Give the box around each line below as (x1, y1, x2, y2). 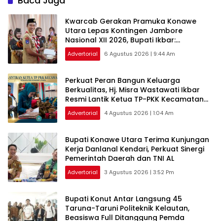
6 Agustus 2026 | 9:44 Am (104, 50, 175, 58)
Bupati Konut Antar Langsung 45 (65, 194, 182, 204)
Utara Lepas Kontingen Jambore (65, 26, 183, 36)
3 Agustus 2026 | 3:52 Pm (104, 168, 174, 177)
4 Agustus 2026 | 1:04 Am (104, 109, 174, 117)
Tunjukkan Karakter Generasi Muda (65, 44, 192, 55)
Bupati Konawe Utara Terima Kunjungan (65, 135, 209, 145)
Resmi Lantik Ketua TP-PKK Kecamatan (65, 94, 204, 105)
